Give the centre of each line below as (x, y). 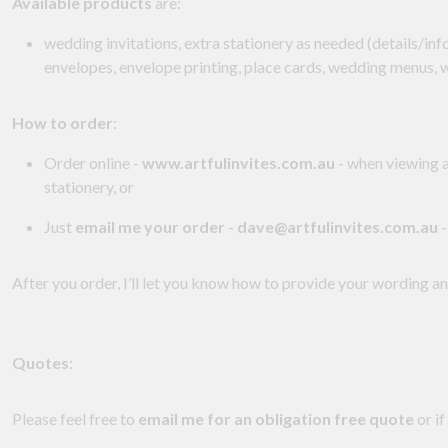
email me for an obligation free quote (276, 419)
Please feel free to (75, 419)
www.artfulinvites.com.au (238, 163)
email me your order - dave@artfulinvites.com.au (256, 227)
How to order (62, 123)
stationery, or (89, 187)
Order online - (93, 163)
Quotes (40, 363)
